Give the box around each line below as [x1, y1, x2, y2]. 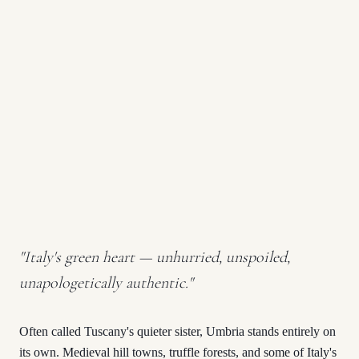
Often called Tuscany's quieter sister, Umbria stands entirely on [19, 325, 336, 339]
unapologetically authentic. [19, 273, 188, 293]
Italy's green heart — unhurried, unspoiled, [24, 248, 290, 268]
